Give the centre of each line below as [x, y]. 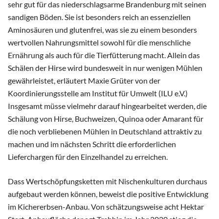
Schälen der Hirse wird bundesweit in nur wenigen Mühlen [105, 68]
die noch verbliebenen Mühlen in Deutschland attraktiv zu [105, 131]
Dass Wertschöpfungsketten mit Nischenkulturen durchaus [108, 181]
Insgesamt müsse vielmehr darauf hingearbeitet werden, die [107, 106]
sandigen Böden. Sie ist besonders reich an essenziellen [99, 17]
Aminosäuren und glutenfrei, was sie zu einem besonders [102, 30]
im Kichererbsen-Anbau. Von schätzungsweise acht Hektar [106, 207]
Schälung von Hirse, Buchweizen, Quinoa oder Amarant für [106, 119]
